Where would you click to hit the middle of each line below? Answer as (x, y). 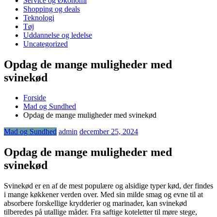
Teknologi (39, 17)
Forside (35, 98)
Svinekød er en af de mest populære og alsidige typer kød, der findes (108, 186)
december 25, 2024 (109, 132)
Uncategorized (46, 44)
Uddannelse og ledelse (58, 35)
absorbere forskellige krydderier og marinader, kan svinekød (95, 203)
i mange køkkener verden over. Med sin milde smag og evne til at (103, 195)
